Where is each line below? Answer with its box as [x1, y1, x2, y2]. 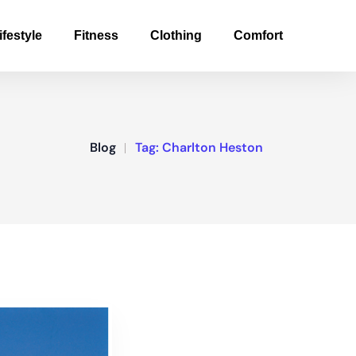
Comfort [234, 29, 283, 42]
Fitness [74, 29, 118, 42]
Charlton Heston [162, 139, 263, 156]
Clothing [150, 29, 202, 42]
